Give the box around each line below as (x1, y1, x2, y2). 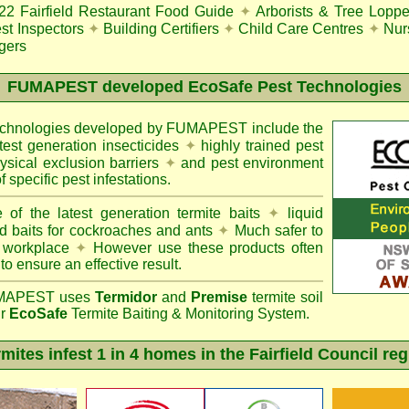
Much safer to (229, 223, 323, 238)
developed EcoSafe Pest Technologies (102, 78, 402, 96)
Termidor (95, 289, 157, 305)
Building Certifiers (102, 21, 219, 37)
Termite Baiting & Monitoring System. (68, 306, 309, 321)
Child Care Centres (238, 21, 364, 37)
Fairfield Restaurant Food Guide (20, 4, 234, 19)
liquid (279, 205, 324, 221)
